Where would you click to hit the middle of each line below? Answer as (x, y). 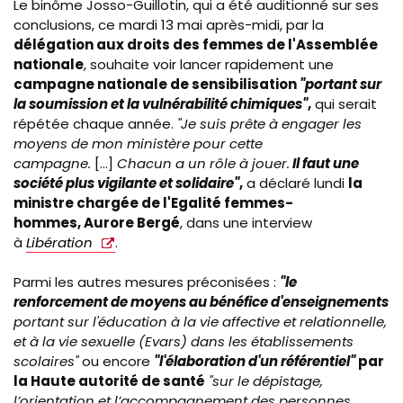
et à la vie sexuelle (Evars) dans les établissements (184, 342)
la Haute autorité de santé (109, 381)
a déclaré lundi (296, 183)
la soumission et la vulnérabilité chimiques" (161, 103)
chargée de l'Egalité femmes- (185, 202)
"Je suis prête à (229, 123)
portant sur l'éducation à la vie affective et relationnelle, (200, 322)
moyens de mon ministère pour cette (138, 143)
